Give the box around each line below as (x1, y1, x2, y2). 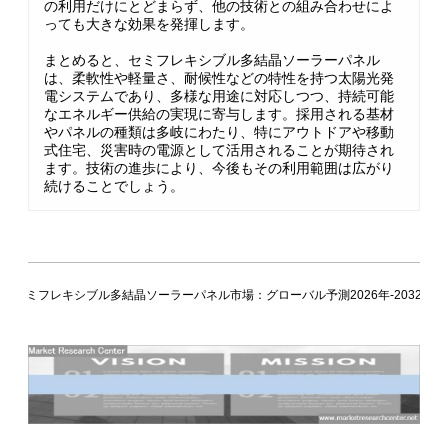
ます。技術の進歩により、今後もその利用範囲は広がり (44, 160, 394, 176)
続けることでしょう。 (44, 178, 184, 194)
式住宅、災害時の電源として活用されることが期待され (44, 142, 394, 158)
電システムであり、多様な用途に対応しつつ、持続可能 (44, 88, 394, 104)
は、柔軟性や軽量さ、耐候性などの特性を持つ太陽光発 (44, 70, 394, 86)
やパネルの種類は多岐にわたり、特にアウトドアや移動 (44, 124, 394, 140)
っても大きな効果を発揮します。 (44, 16, 254, 32)
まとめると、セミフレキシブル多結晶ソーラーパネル (44, 52, 380, 68)
